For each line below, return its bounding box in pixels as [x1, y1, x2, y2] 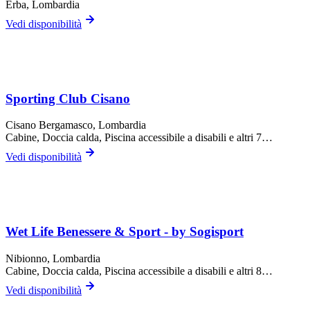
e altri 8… [226, 264, 273, 277]
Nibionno [6, 252, 47, 264]
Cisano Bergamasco [6, 119, 93, 131]
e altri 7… [226, 131, 273, 144]
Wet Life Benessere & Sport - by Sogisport [6, 224, 244, 239]
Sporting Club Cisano [6, 91, 130, 106]
